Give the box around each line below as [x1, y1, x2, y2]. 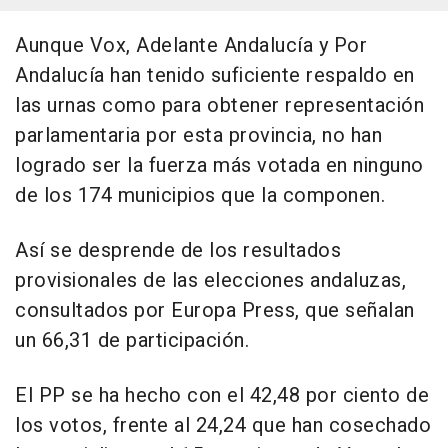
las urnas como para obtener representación [15, 91, 424, 121]
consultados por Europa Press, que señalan [15, 296, 415, 326]
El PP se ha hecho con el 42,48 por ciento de [15, 381, 429, 411]
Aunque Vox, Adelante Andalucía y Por [15, 31, 367, 61]
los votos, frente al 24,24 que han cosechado [15, 411, 431, 441]
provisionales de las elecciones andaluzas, [15, 266, 406, 296]
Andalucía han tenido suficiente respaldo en [15, 61, 415, 91]
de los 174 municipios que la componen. [15, 181, 385, 211]
